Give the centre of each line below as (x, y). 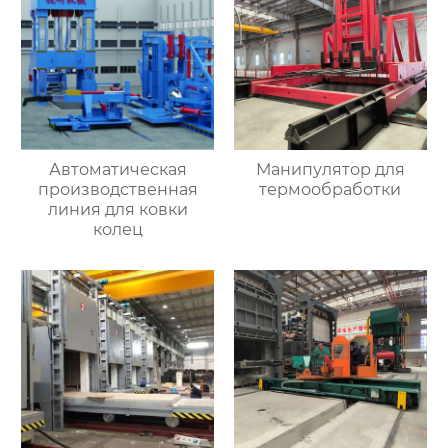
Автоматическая (117, 169)
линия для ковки (117, 209)
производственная (117, 189)
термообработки (330, 189)
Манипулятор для (330, 169)
